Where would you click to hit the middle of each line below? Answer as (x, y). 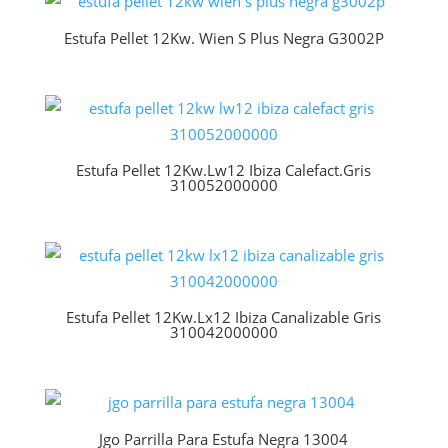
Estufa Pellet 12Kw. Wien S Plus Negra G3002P (223, 37)
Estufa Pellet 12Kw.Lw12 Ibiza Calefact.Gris (224, 170)
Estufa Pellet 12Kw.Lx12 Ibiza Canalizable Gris (224, 317)
